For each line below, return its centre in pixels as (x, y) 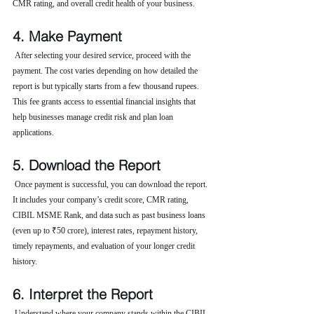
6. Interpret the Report (83, 294)
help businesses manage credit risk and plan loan (94, 117)
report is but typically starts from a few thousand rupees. (107, 86)
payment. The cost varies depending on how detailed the (106, 71)
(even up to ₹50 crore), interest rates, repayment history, (106, 231)
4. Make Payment (67, 36)
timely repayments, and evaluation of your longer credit (105, 246)
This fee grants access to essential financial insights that (105, 102)
